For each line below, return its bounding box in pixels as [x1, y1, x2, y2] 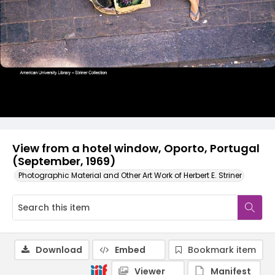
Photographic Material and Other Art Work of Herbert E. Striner [18, 170, 242, 180]
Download [36, 244, 82, 256]
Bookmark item [188, 244, 256, 256]
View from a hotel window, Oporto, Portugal [12, 141, 260, 156]
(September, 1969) [12, 153, 115, 169]
